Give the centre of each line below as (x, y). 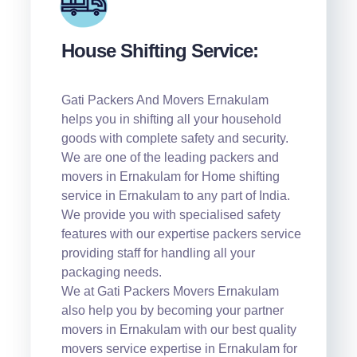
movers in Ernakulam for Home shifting (170, 177)
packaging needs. (111, 273)
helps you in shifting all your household (171, 120)
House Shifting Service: (159, 51)
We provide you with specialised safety (171, 215)
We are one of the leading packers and (170, 158)
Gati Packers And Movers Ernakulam (165, 100)
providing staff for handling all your (158, 253)
